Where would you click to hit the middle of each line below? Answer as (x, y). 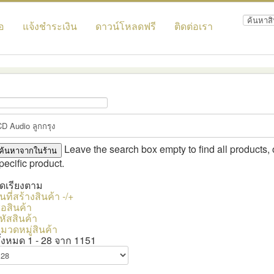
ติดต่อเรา (194, 26)
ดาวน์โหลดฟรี (126, 26)
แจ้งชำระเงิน (50, 26)
